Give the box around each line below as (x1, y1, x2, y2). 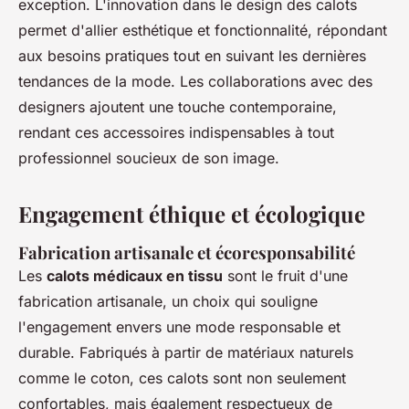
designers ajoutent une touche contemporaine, (18, 97, 337, 116)
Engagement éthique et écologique (18, 198, 365, 228)
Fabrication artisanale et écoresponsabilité (18, 240, 355, 264)
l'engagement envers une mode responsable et (18, 317, 341, 336)
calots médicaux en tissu (47, 266, 223, 285)
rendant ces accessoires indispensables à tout (18, 122, 334, 142)
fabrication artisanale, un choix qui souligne (18, 291, 318, 310)
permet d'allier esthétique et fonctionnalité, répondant (18, 20, 387, 39)
